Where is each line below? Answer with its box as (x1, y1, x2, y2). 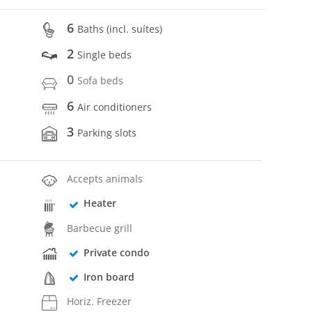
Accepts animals (67, 172, 143, 186)
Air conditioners (77, 100, 153, 114)
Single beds (77, 48, 132, 62)
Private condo (83, 245, 150, 259)
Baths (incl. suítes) (77, 22, 163, 36)
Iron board (83, 270, 134, 284)
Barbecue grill (67, 221, 133, 235)
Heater (83, 196, 116, 210)
